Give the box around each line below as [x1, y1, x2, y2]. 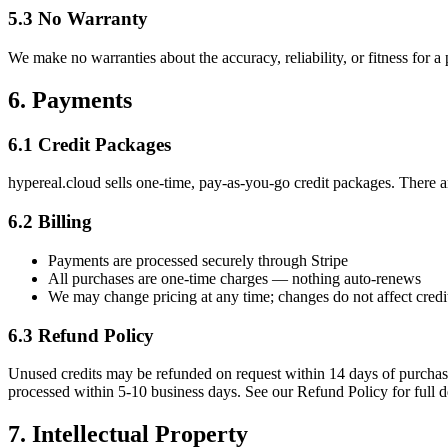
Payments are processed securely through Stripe [48, 251, 348, 269]
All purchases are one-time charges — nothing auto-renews [48, 269, 421, 287]
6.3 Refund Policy [8, 324, 154, 346]
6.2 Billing [8, 211, 92, 233]
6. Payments [8, 86, 132, 113]
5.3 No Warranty [8, 8, 148, 30]
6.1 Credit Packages [8, 133, 171, 155]
